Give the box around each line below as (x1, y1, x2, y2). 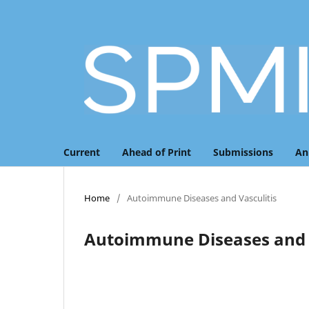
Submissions (213, 146, 273, 159)
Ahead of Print (122, 146, 191, 159)
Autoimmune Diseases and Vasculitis (127, 192, 277, 205)
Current (63, 146, 100, 159)
